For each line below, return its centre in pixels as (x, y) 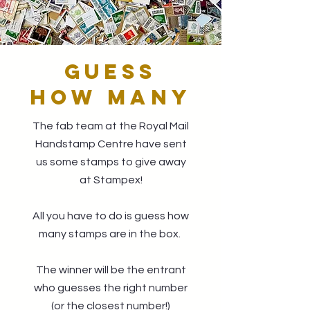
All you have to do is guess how (111, 216)
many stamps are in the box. (111, 234)
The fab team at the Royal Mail (111, 126)
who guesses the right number (111, 288)
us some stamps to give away (111, 162)
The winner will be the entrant (111, 270)
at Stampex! (111, 180)
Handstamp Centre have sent (111, 144)
